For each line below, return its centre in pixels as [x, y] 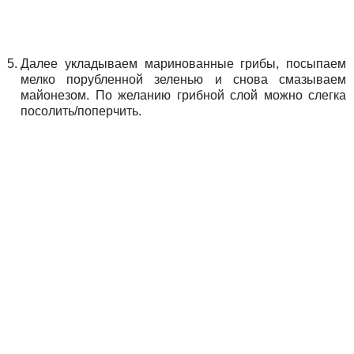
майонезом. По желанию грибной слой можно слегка [183, 95]
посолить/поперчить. [81, 111]
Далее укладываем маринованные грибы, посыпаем [183, 63]
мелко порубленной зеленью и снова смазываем [183, 79]
